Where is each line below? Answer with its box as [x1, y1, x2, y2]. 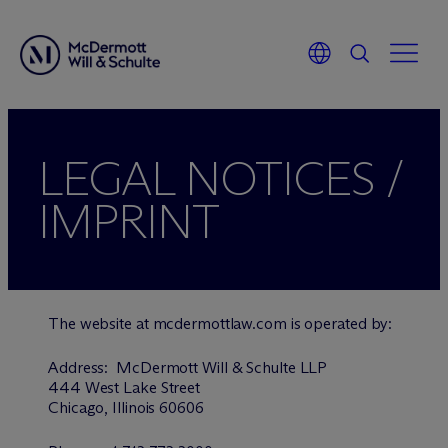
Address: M [48, 358, 132, 377]
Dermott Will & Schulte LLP [139, 358, 328, 377]
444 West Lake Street [48, 378, 200, 397]
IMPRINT [38, 192, 220, 251]
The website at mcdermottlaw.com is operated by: [48, 314, 393, 333]
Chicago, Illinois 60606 [48, 398, 204, 417]
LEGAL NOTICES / [38, 149, 402, 208]
